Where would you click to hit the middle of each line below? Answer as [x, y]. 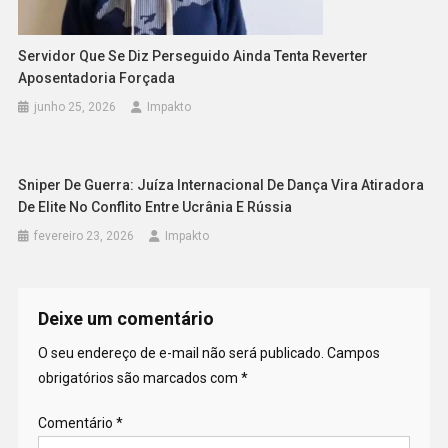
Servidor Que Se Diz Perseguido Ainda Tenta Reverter [193, 56]
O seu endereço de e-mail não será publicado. [180, 353]
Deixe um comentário [125, 319]
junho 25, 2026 [75, 107]
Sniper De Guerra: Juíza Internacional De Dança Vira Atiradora [221, 185]
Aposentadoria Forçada [97, 78]
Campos [353, 353]
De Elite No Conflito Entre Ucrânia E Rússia [155, 207]
